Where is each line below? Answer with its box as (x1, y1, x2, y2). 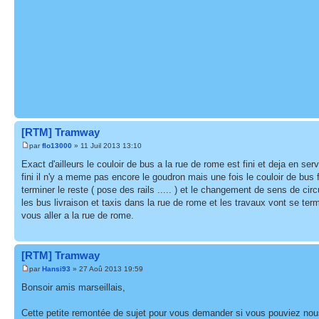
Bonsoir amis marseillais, (21, 282, 125, 293)
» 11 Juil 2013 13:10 (72, 142, 142, 150)
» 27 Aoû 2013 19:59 (70, 265, 143, 273)
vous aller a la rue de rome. (21, 210, 134, 221)
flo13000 (42, 142, 72, 150)
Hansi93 (42, 265, 70, 273)
